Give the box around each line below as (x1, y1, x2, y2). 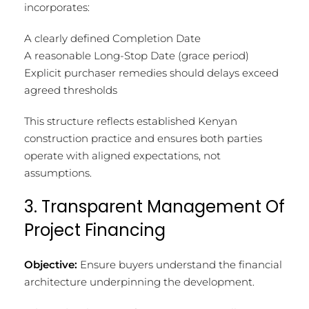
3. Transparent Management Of (24, 195, 285, 218)
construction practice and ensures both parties (24, 131, 262, 145)
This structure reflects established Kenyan (24, 114, 237, 128)
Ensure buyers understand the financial (77, 257, 282, 271)
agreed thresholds (24, 83, 117, 97)
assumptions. (24, 166, 92, 179)
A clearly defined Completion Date (24, 31, 201, 45)
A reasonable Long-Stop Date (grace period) (24, 48, 249, 62)
